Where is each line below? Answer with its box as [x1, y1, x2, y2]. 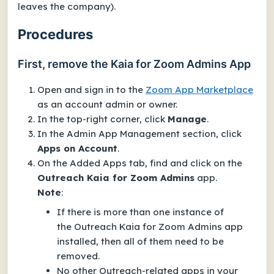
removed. [57, 250, 100, 262]
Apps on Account [37, 143, 117, 154]
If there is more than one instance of [57, 206, 224, 218]
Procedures [18, 26, 93, 42]
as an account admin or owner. [37, 98, 177, 110]
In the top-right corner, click [37, 113, 168, 125]
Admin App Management [67, 128, 180, 139]
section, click [180, 128, 242, 139]
